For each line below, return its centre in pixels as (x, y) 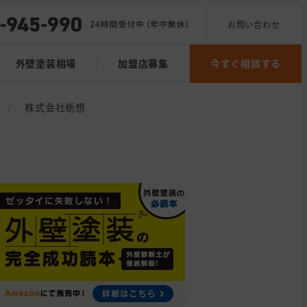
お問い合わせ (254, 24)
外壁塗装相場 (46, 63)
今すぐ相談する (245, 63)
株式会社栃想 (55, 107)
